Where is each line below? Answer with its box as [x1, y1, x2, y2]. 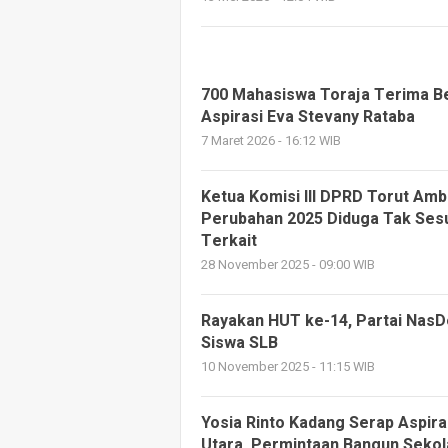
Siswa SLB [201, 331, 278, 355]
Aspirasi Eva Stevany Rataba [201, 105, 415, 129]
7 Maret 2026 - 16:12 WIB [201, 132, 341, 150]
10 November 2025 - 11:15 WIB [201, 358, 375, 376]
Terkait [201, 229, 257, 253]
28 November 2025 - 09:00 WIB [201, 256, 375, 274]
